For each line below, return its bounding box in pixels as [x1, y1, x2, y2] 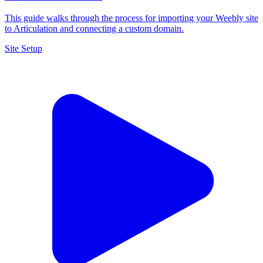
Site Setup [5, 43, 42, 54]
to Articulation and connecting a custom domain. [5, 23, 184, 34]
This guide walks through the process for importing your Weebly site [5, 13, 258, 23]
